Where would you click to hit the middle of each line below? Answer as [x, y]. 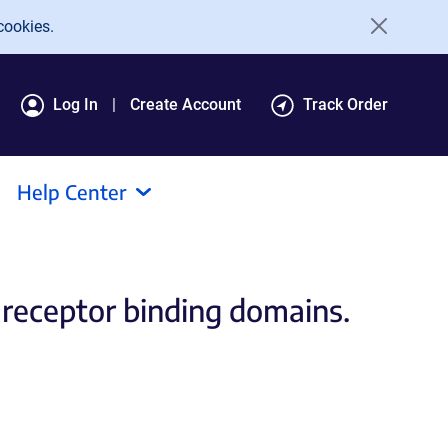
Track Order [345, 104]
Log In [75, 104]
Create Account [185, 104]
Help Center [72, 191]
